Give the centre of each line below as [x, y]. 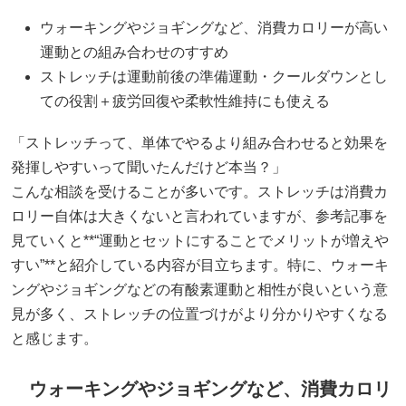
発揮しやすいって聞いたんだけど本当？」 [149, 167]
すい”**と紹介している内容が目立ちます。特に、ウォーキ [200, 265]
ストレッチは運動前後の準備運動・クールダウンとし [214, 76]
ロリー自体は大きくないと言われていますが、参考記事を [199, 216]
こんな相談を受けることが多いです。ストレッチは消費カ [199, 191]
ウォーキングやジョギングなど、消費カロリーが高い [214, 27]
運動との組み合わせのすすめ [134, 52]
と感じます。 [54, 338]
